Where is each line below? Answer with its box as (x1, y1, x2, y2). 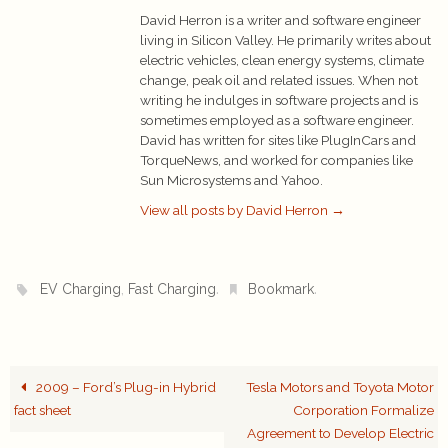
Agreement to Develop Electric (246, 425, 434, 442)
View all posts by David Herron (140, 202, 331, 219)
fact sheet (14, 402, 72, 419)
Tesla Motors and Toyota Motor (245, 379, 434, 396)
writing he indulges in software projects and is (140, 91, 418, 108)
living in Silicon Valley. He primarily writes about (140, 31, 431, 48)
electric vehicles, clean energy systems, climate (140, 51, 424, 68)
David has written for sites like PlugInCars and (140, 131, 416, 148)
